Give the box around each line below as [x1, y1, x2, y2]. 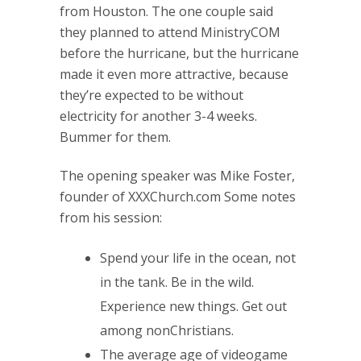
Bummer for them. [60, 128, 171, 146]
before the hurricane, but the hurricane [60, 44, 299, 62]
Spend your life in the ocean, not [100, 249, 296, 267]
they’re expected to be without [60, 86, 243, 104]
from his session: [60, 209, 162, 226]
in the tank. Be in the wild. [100, 273, 254, 291]
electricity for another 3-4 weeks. [60, 107, 257, 125]
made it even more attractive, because [60, 65, 288, 83]
